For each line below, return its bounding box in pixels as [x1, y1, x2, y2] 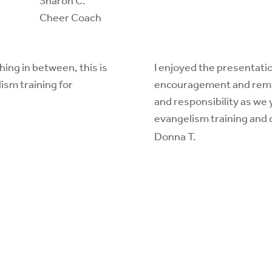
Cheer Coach [39, 7, 101, 29]
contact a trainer [78, 237, 194, 270]
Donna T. [154, 126, 196, 148]
